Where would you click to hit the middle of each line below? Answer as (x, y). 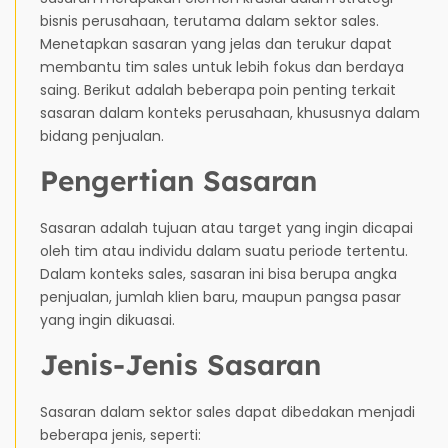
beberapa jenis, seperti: (120, 434)
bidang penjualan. (102, 135)
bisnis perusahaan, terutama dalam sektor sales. (209, 20)
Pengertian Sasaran (178, 180)
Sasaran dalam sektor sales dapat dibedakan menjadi (227, 411)
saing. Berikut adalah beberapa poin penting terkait (218, 89)
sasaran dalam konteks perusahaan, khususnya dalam (230, 112)
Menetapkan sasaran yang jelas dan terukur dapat (216, 43)
